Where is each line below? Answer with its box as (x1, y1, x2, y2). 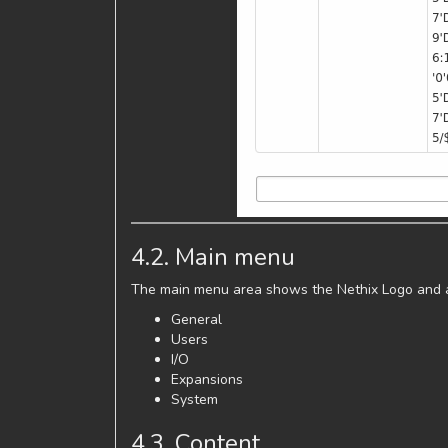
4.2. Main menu (131, 240, 295, 273)
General (171, 309, 222, 329)
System (171, 389, 218, 409)
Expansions (171, 369, 243, 389)
